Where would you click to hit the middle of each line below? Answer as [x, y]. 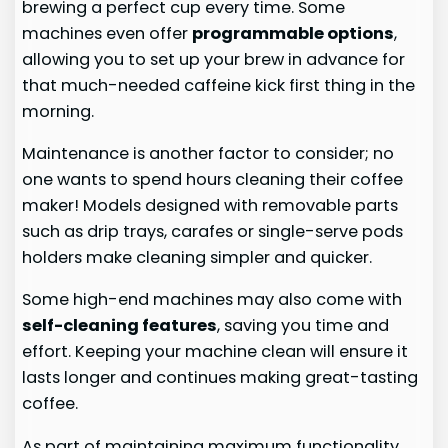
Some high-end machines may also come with [212, 300]
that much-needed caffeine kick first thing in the [219, 85]
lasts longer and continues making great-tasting [220, 378]
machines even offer [107, 33]
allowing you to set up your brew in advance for [214, 59]
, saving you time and [303, 326]
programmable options [293, 33]
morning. [58, 111]
